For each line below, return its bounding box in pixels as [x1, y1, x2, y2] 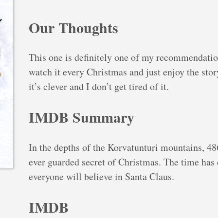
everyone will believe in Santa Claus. [28, 170, 174, 183]
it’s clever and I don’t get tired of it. [28, 80, 169, 93]
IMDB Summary [28, 106, 134, 128]
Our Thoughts [28, 16, 118, 38]
